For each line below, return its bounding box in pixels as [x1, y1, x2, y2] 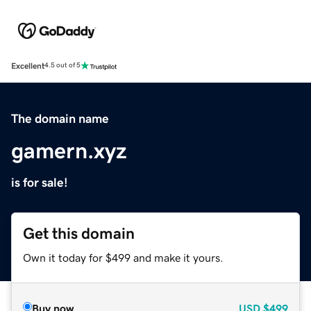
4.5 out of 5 [44, 62, 81, 69]
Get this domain [23, 225, 135, 242]
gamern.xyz [11, 139, 127, 162]
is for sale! [11, 176, 68, 189]
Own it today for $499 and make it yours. [23, 251, 224, 263]
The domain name [11, 112, 109, 125]
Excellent [11, 61, 44, 70]
